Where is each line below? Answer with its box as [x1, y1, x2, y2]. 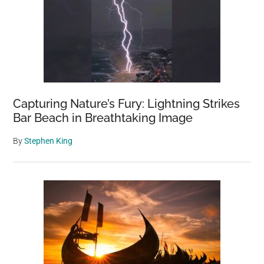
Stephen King [24, 136, 73, 146]
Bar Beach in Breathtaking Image [13, 111, 193, 125]
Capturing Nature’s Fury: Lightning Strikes [13, 97, 240, 111]
